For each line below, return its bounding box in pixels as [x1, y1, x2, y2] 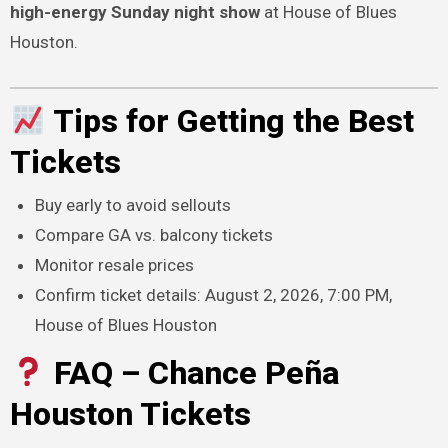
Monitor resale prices [35, 254, 195, 275]
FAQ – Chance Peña [46, 353, 340, 392]
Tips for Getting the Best [46, 102, 415, 141]
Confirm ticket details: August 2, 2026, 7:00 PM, [35, 284, 393, 305]
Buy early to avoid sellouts [35, 194, 232, 215]
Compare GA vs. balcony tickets [35, 224, 274, 245]
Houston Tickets [9, 394, 251, 433]
